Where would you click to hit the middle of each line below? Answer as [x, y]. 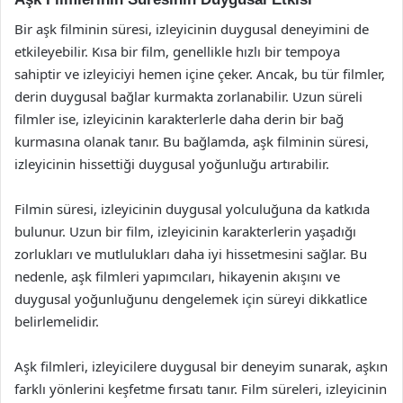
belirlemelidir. [57, 321]
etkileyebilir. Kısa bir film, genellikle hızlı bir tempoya [177, 51]
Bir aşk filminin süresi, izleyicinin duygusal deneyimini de [192, 28]
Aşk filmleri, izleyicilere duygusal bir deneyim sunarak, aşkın [201, 366]
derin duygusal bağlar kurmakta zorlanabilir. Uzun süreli [188, 96]
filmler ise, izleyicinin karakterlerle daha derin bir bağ [179, 118]
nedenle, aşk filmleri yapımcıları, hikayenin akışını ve [177, 276]
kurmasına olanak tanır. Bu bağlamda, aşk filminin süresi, [192, 141]
